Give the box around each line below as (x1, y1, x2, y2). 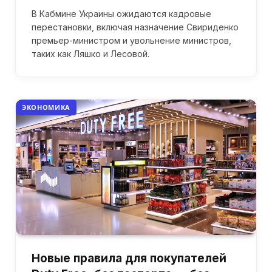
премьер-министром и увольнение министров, (32, 35, 231, 46)
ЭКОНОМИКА (22, 103, 70, 112)
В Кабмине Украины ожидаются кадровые (32, 8, 211, 19)
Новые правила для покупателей (32, 251, 226, 265)
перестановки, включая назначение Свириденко (32, 22, 239, 32)
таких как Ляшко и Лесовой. (32, 49, 149, 59)
